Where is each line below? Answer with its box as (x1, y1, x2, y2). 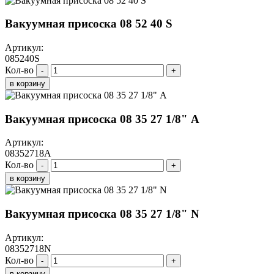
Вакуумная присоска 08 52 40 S (5, 17, 172, 31)
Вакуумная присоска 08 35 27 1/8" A (5, 112, 199, 125)
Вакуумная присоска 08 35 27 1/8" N (5, 207, 199, 221)
